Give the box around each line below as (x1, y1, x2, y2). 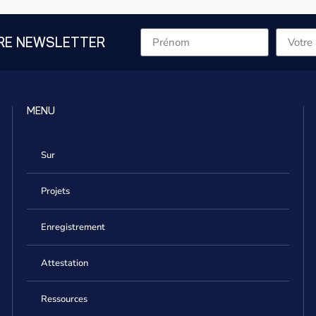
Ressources (40, 293, 87, 306)
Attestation (40, 257, 88, 270)
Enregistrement (40, 221, 105, 234)
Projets (40, 185, 70, 198)
